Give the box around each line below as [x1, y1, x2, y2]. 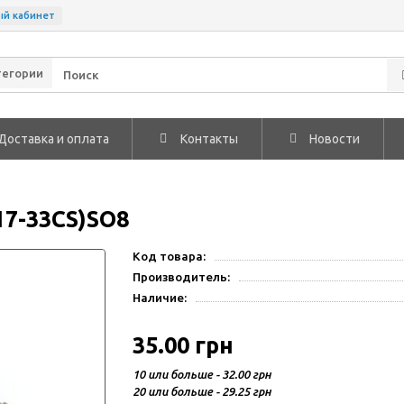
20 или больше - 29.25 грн [133, 385, 272, 398]
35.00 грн [133, 333, 234, 358]
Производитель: [133, 271, 231, 284]
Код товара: [133, 250, 207, 263]
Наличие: [133, 291, 188, 305]
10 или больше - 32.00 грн [133, 368, 272, 381]
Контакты [180, 132, 239, 146]
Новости [309, 132, 361, 146]
